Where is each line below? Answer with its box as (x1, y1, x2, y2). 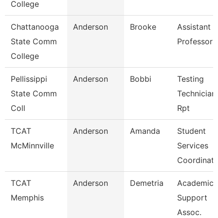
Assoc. (177, 207, 201, 217)
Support (177, 193, 207, 202)
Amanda (130, 126, 160, 136)
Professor (177, 36, 213, 46)
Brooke (130, 22, 156, 32)
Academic (177, 178, 214, 188)
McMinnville (11, 141, 54, 150)
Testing (177, 74, 204, 84)
